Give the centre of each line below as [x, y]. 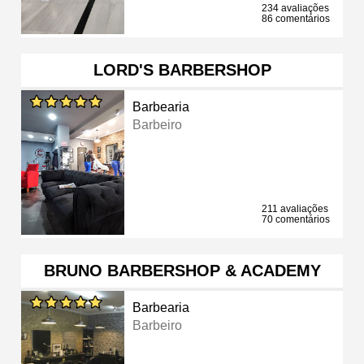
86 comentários [296, 18]
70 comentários [296, 219]
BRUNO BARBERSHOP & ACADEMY [182, 270]
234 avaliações [295, 8]
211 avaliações [295, 208]
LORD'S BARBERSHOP [182, 69]
